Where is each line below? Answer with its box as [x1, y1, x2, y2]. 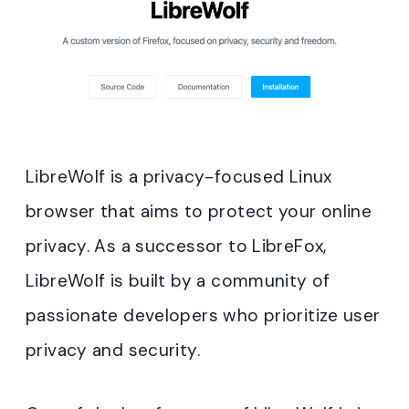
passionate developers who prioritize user [26, 303, 381, 327]
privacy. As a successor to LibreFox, [26, 234, 327, 257]
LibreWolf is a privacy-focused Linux [26, 164, 332, 188]
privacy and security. [26, 338, 200, 362]
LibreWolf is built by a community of [26, 268, 330, 292]
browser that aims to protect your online [26, 199, 372, 223]
